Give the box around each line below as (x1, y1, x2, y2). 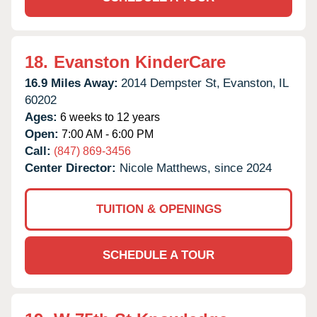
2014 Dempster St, (121, 76, 220, 90)
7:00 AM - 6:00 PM (59, 127, 154, 140)
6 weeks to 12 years (57, 110, 160, 123)
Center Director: (25, 161, 120, 175)
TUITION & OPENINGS (96, 202, 221, 216)
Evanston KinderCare (54, 52, 226, 71)
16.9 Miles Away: (25, 76, 118, 90)
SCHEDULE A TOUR (103, 248, 214, 262)
